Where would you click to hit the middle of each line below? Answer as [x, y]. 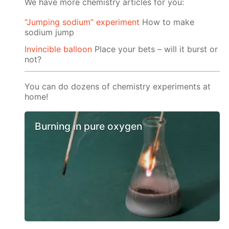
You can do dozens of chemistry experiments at [118, 87]
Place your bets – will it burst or [155, 49]
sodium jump [50, 32]
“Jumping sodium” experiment [82, 22]
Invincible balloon [59, 49]
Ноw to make [167, 22]
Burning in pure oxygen [89, 127]
